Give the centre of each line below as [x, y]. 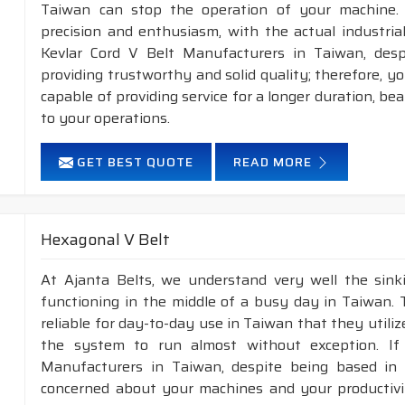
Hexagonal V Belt [106, 240]
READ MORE [275, 162]
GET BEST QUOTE [134, 162]
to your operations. [106, 118]
